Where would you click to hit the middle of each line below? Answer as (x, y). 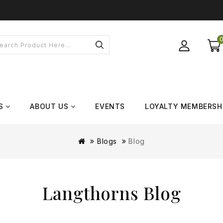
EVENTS (110, 107)
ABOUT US (49, 107)
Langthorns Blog (111, 193)
